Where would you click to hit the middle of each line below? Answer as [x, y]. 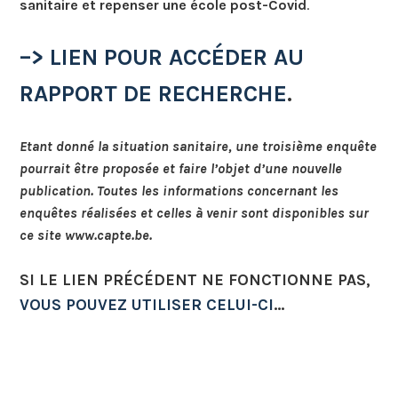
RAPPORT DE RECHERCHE [154, 93]
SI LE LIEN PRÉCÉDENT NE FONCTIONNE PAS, [195, 279]
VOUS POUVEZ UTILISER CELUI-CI [147, 304]
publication [56, 190]
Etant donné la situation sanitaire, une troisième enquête [199, 146]
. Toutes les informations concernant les [215, 190]
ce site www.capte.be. [86, 235]
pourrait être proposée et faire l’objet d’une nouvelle [181, 168]
